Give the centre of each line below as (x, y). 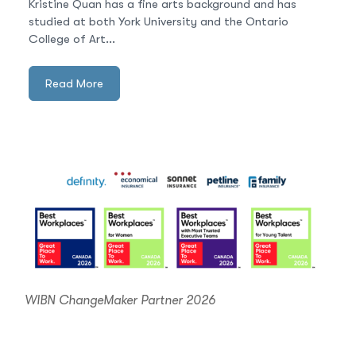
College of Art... (72, 39)
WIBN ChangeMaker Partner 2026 (120, 300)
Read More (74, 84)
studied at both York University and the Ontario (159, 21)
